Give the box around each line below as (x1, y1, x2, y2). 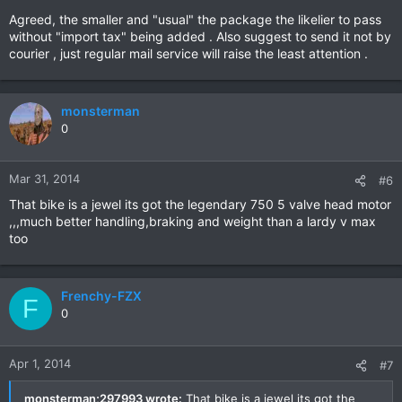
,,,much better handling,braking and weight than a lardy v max (9, 214, 376, 229)
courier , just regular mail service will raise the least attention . (9, 46, 368, 61)
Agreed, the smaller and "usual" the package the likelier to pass (9, 12, 381, 27)
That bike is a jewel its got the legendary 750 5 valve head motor (9, 197, 391, 212)
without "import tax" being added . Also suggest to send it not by (9, 29, 391, 44)
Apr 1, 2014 (9, 356, 71, 371)
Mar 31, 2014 (9, 171, 80, 186)
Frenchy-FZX (61, 288, 142, 303)
